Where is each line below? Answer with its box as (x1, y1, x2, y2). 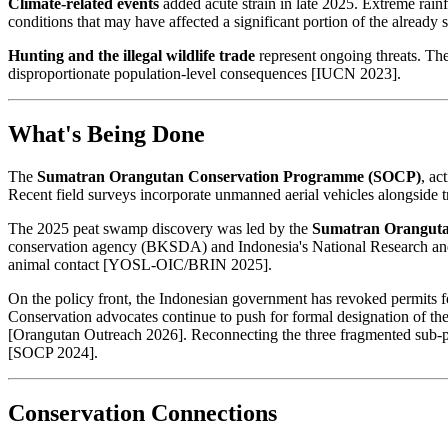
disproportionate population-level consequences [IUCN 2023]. (8, 65, 401, 83)
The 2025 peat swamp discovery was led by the (8, 219, 312, 237)
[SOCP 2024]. (8, 343, 98, 361)
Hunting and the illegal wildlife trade (8, 47, 255, 65)
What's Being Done (8, 120, 205, 147)
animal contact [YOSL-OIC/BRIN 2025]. (8, 255, 272, 273)
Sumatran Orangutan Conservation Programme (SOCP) (37, 167, 421, 185)
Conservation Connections (8, 399, 277, 426)
